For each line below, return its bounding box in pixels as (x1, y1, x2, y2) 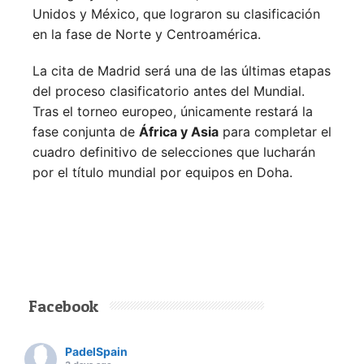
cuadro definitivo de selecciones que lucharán (32, 144, 315, 161)
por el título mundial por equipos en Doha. (32, 164, 292, 181)
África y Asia (139, 123, 219, 141)
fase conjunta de (32, 123, 139, 141)
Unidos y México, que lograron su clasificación (32, 6, 320, 23)
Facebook (28, 297, 98, 317)
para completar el (219, 123, 331, 141)
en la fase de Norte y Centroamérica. (32, 26, 261, 43)
